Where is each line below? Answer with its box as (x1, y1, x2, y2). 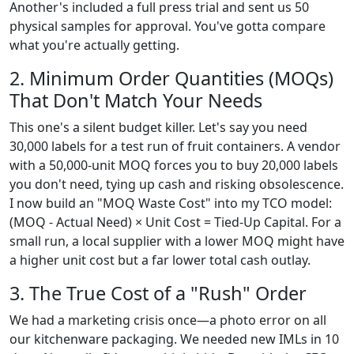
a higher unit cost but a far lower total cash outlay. (9, 251, 311, 269)
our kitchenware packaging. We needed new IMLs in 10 (9, 330, 339, 348)
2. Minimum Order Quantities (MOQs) (9, 66, 333, 91)
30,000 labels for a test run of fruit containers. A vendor (9, 137, 341, 155)
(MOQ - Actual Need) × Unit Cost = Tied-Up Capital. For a (9, 213, 341, 231)
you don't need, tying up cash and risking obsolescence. (9, 175, 344, 193)
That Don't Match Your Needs (9, 88, 262, 113)
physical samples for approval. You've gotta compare (9, 17, 326, 35)
